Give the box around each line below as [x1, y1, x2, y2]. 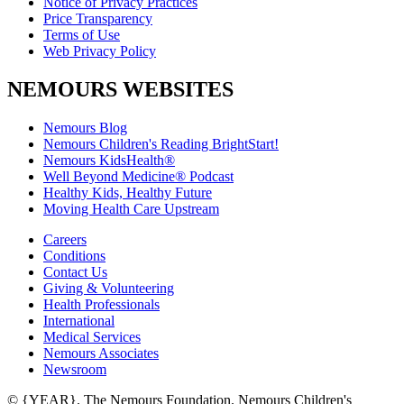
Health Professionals [43, 297, 160, 312]
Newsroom [43, 362, 106, 377]
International [43, 313, 115, 328]
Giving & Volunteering [43, 280, 174, 296]
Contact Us [43, 264, 107, 280]
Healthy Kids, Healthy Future [43, 185, 212, 200]
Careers [43, 232, 87, 247]
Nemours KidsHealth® [43, 152, 175, 168]
